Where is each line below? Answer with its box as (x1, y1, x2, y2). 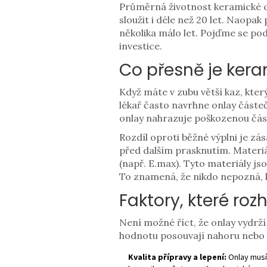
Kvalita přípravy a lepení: (128, 251, 226, 262)
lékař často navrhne (119, 98, 212, 111)
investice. (119, 39, 162, 52)
